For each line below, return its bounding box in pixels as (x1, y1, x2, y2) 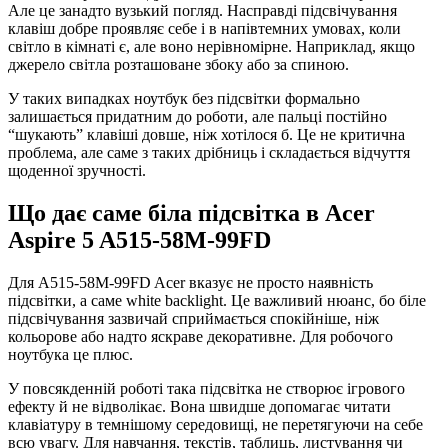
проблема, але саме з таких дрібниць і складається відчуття (8, 144, 410, 162)
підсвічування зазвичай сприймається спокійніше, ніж (8, 310, 379, 328)
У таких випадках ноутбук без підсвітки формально (8, 90, 360, 108)
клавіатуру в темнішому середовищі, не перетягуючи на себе (8, 416, 423, 434)
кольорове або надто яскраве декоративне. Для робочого (8, 328, 393, 346)
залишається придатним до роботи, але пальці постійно (8, 108, 387, 126)
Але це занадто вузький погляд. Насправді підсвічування (8, 2, 397, 20)
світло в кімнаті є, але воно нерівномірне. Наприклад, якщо (8, 38, 415, 56)
